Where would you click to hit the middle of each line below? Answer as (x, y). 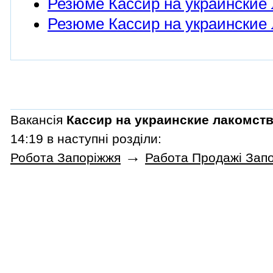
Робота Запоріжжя (66, 158)
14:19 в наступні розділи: (86, 139)
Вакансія (38, 120)
